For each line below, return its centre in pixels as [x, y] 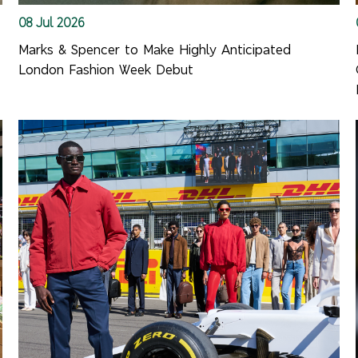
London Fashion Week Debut [105, 70]
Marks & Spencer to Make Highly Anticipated [154, 50]
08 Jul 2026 [51, 22]
